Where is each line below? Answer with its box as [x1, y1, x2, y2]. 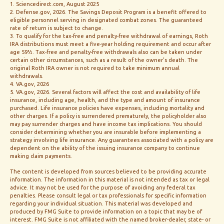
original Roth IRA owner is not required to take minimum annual [10, 65, 179, 71]
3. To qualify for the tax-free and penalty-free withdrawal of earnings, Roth [10, 33, 208, 39]
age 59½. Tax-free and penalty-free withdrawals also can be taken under [10, 49, 202, 55]
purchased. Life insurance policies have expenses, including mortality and [10, 105, 204, 111]
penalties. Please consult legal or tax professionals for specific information [10, 192, 206, 199]
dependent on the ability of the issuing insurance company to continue [10, 145, 200, 151]
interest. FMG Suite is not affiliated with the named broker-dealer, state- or [10, 216, 210, 223]
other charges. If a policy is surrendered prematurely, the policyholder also [10, 113, 206, 119]
